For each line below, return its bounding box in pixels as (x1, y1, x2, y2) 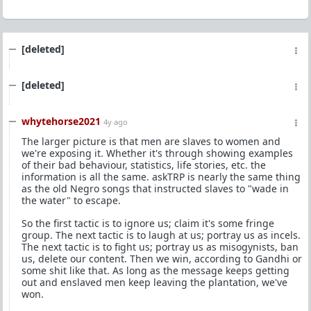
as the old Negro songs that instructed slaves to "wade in (22, 182, 289, 195)
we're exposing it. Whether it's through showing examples (22, 146, 293, 160)
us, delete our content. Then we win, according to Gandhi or (22, 252, 302, 265)
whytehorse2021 (22, 115, 101, 128)
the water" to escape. (22, 194, 121, 207)
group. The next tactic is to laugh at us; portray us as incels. (22, 228, 301, 242)
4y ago (103, 117, 128, 127)
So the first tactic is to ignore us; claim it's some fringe (22, 217, 274, 230)
